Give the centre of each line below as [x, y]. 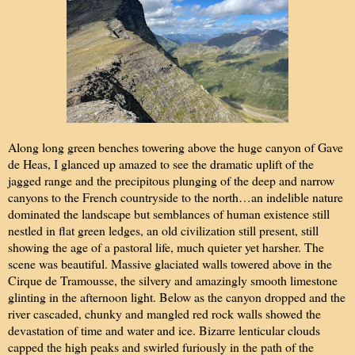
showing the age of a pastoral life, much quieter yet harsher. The [166, 246]
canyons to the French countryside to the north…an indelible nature [176, 197]
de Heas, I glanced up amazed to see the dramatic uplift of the [161, 163]
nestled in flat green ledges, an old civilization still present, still [163, 230]
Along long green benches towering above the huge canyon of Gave [176, 147]
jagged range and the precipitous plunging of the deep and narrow [171, 180]
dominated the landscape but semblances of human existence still [169, 213]
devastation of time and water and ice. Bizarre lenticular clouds [164, 330]
